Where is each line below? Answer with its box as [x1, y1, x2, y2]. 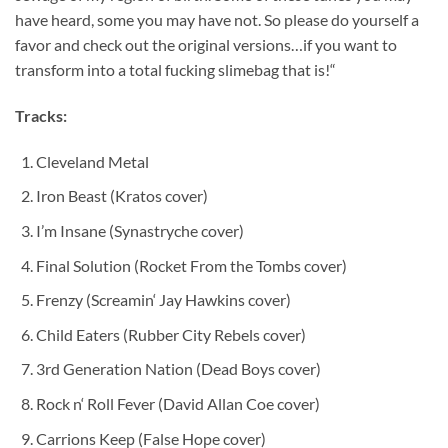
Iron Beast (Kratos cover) [35, 186, 208, 206]
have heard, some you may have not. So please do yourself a [15, 10, 419, 30]
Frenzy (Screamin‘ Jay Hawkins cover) [35, 290, 291, 310]
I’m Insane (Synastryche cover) [35, 220, 244, 240]
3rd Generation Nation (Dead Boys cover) [35, 359, 321, 379]
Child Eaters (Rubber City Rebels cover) [35, 324, 306, 344]
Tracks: [15, 106, 67, 125]
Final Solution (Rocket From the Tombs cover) [35, 255, 347, 275]
